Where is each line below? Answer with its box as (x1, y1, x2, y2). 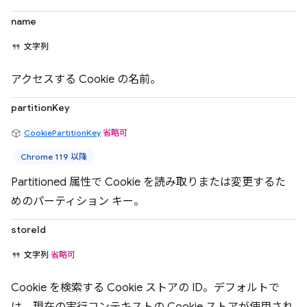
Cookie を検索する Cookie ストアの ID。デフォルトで (11, 281, 280, 295)
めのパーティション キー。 (11, 195, 145, 208)
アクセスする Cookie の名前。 (11, 73, 161, 86)
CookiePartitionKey (24, 127, 101, 138)
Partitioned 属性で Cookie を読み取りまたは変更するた (11, 175, 286, 189)
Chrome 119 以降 (21, 151, 87, 162)
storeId (11, 223, 46, 236)
